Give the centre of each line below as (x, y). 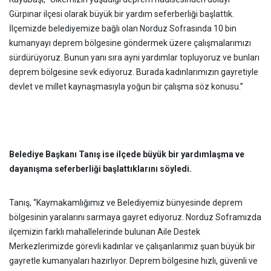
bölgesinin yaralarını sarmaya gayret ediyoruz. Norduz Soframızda (135, 217)
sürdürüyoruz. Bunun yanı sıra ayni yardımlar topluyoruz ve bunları (134, 57)
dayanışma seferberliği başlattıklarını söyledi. (100, 169)
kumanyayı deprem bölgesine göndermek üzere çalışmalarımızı (130, 43)
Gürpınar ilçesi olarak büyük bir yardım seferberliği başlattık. (122, 14)
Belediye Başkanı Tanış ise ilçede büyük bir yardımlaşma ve (127, 154)
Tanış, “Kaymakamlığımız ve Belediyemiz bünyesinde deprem (126, 203)
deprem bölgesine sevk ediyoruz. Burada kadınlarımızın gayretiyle (134, 72)
